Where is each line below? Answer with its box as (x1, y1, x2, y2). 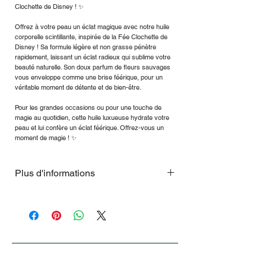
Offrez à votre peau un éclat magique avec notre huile (15, 23, 169, 31)
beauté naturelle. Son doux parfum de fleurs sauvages (15, 63, 170, 72)
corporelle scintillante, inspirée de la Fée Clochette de (15, 33, 167, 42)
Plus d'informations (15, 167, 95, 179)
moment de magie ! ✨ (15, 134, 77, 142)
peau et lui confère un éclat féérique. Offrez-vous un (15, 123, 164, 132)
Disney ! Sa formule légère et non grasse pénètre (15, 43, 156, 52)
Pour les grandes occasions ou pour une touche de (15, 103, 161, 112)
